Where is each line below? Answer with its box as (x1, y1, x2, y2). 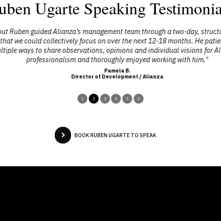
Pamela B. (97, 67, 124, 74)
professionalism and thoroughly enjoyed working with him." (19, 55, 202, 65)
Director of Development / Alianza (64, 73, 157, 80)
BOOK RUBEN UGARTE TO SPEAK (74, 131, 157, 139)
